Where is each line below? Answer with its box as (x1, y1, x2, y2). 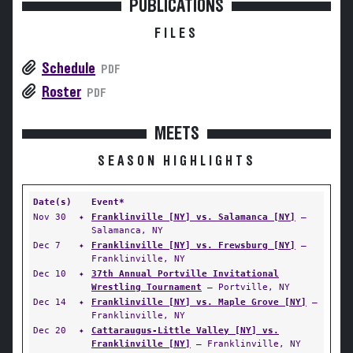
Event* (91, 196, 124, 207)
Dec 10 (33, 268, 66, 279)
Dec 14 (33, 296, 66, 307)
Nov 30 (33, 211, 66, 222)
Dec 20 (33, 325, 66, 336)
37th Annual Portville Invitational (91, 268, 279, 279)
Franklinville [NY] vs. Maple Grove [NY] (91, 296, 307, 307)
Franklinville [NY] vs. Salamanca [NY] (91, 211, 295, 222)
